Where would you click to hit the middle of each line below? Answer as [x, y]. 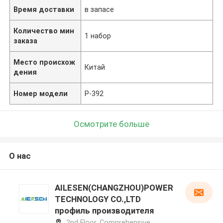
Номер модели [41, 93]
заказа [26, 41]
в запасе [100, 9]
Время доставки [44, 9]
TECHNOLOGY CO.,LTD [98, 199]
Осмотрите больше [111, 124]
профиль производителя [104, 211]
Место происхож [45, 62]
